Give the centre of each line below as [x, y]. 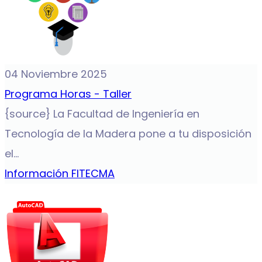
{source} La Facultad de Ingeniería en [102, 114]
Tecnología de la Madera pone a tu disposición [128, 134]
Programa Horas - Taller [68, 94]
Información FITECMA [60, 173]
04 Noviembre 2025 [56, 74]
